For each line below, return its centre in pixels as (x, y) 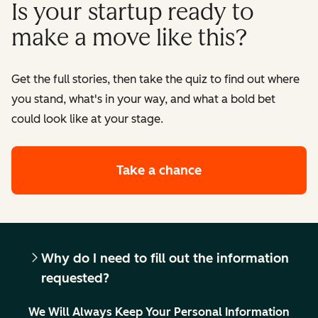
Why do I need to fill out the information (165, 258)
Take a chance (159, 170)
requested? (75, 278)
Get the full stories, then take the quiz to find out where (155, 79)
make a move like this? (130, 38)
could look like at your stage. (87, 119)
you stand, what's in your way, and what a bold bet (143, 99)
